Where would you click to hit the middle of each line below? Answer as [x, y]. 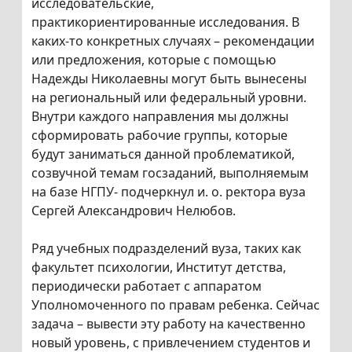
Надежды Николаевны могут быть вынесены [169, 79]
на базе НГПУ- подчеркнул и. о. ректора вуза [169, 192]
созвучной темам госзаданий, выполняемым [170, 173]
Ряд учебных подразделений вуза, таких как [166, 249]
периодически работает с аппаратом [147, 286]
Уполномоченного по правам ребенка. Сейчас [176, 305]
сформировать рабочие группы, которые [159, 136]
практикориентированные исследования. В [165, 22]
